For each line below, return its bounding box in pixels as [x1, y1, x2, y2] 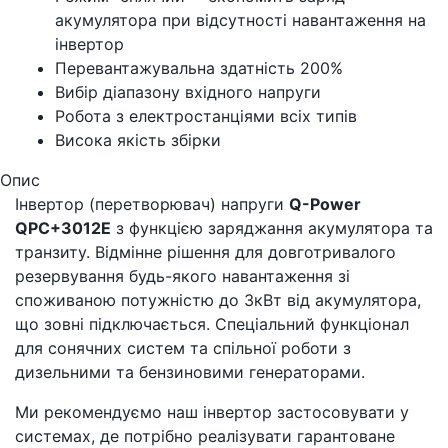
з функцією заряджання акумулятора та [111, 217, 433, 238]
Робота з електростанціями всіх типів [55, 105, 357, 126]
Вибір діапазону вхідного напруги [55, 81, 321, 102]
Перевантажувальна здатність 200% [55, 57, 343, 78]
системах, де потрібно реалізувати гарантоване [15, 425, 395, 446]
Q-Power [289, 193, 361, 214]
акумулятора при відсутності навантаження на [55, 9, 426, 30]
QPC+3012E [15, 217, 111, 238]
